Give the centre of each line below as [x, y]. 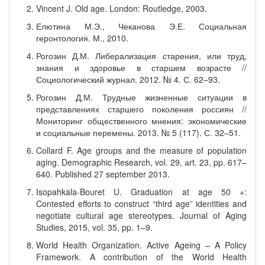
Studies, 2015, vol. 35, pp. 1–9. [94, 227]
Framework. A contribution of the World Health [141, 257]
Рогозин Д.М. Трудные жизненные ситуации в [141, 97]
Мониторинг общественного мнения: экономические [141, 121]
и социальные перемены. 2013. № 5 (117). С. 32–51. [138, 132]
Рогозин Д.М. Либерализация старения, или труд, [141, 56]
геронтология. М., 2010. [82, 38]
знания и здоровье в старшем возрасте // [141, 67]
